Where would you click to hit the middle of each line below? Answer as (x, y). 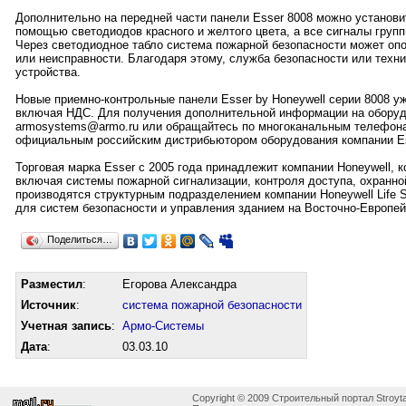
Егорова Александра (179, 284)
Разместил (51, 284)
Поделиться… (79, 239)
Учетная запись (66, 325)
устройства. (48, 72)
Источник (48, 304)
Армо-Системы (163, 325)
